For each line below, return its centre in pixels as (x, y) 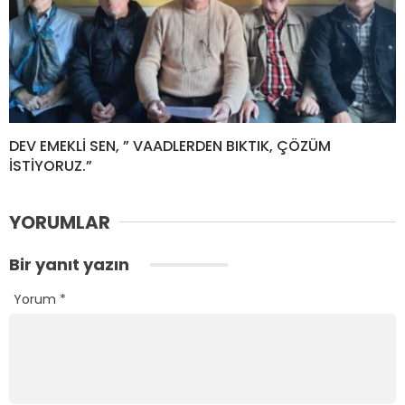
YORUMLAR (60, 222)
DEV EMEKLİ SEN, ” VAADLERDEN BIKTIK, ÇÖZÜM (170, 146)
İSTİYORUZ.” (51, 165)
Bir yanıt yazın (71, 264)
